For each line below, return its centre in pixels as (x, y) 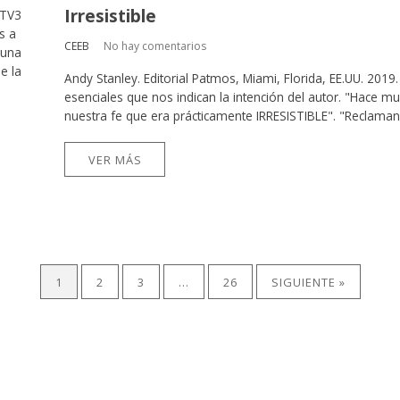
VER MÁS (115, 159)
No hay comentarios (155, 46)
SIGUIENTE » (308, 282)
